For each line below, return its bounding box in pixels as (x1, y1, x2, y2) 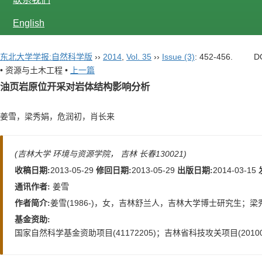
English (13, 18, 44, 28)
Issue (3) (162, 52, 195, 61)
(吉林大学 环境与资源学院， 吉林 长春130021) (15, 149, 187, 158)
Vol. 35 (126, 52, 151, 61)
